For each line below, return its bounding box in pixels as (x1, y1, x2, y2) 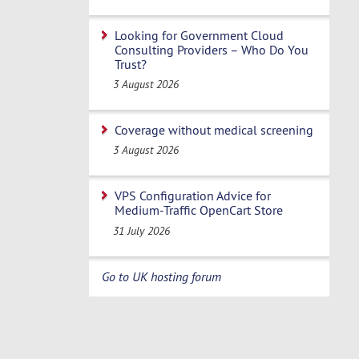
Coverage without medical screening (115, 122, 313, 138)
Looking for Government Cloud (115, 26, 284, 43)
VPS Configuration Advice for (115, 188, 271, 204)
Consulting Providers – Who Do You (115, 41, 309, 58)
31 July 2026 (113, 223, 171, 238)
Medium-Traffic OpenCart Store (115, 202, 283, 219)
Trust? (115, 55, 147, 72)
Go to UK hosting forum (102, 268, 221, 284)
